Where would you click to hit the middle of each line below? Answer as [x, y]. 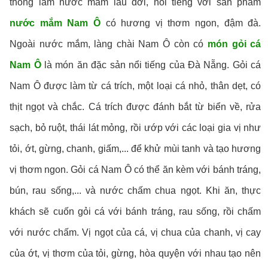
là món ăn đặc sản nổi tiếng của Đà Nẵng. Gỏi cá [151, 65]
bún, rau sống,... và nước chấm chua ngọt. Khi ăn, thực [135, 191]
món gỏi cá [234, 44]
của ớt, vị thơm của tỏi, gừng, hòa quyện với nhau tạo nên [135, 254]
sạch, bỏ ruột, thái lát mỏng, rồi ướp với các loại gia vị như [135, 128]
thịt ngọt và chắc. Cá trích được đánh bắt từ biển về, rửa [135, 107]
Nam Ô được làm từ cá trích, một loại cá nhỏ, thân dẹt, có [135, 86]
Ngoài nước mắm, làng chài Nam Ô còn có [109, 44]
